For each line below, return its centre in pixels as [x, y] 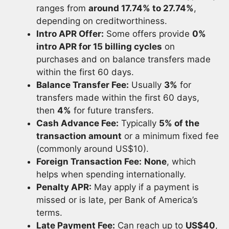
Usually [146, 85]
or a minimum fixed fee [170, 136]
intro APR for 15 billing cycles [99, 46]
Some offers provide [148, 33]
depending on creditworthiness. [102, 21]
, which [181, 161]
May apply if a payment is [145, 187]
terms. [49, 212]
